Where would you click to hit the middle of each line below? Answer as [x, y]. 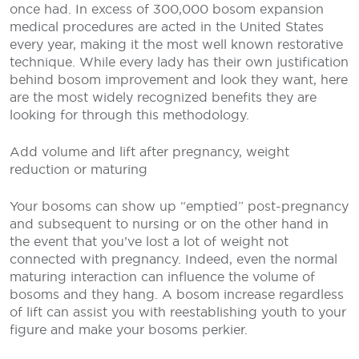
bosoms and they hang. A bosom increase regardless [177, 294]
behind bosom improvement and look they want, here [179, 79]
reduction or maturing [79, 169]
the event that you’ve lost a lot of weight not [149, 241]
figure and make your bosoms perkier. [129, 329]
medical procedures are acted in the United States [167, 26]
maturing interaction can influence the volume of [162, 276]
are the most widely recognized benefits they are [163, 97]
